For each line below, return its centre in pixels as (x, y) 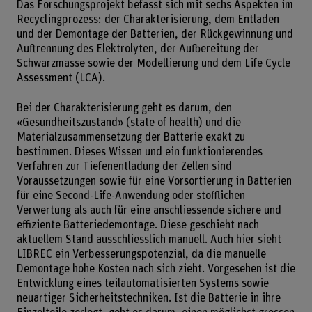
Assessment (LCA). (61, 78)
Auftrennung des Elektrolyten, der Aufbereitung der (138, 49)
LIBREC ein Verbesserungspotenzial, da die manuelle (141, 255)
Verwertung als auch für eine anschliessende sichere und (149, 211)
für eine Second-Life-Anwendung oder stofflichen (131, 196)
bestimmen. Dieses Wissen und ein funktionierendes (139, 152)
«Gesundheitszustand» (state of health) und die (128, 123)
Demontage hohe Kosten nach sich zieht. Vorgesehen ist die (156, 269)
